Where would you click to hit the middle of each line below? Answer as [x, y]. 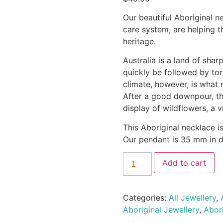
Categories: [146, 198]
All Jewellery [192, 198]
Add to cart [184, 163]
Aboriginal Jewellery [161, 210]
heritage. [139, 42]
